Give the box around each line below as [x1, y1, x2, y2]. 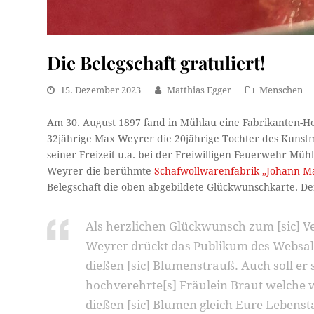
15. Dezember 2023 [60, 84, 142, 95]
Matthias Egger [167, 84, 232, 95]
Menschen [259, 84, 303, 95]
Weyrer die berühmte [47, 165, 155, 177]
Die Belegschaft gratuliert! [47, 50, 266, 74]
